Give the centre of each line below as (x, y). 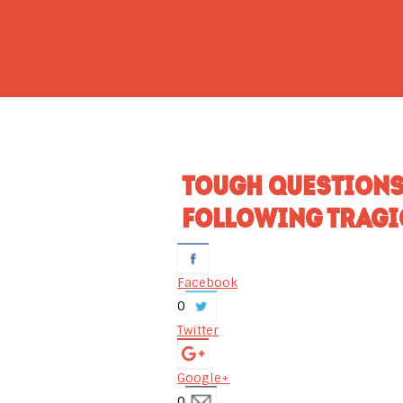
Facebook (207, 282)
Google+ (203, 378)
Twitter (198, 330)
